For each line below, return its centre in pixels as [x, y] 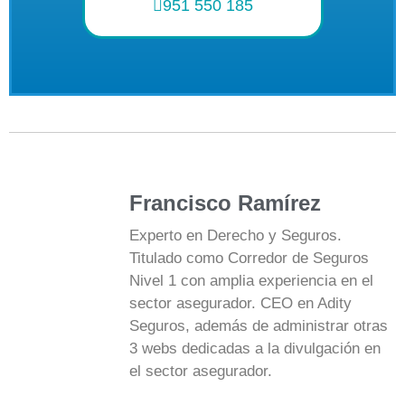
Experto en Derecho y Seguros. [235, 235]
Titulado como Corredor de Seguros [249, 258]
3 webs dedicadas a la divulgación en [255, 348]
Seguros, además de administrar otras [259, 325]
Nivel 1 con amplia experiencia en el [251, 280]
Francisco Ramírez [225, 202]
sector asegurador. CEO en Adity [240, 303]
